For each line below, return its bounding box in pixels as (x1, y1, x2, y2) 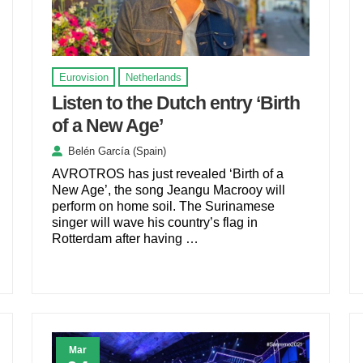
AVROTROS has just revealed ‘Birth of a (52, 166, 284, 181)
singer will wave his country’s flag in (52, 215, 258, 229)
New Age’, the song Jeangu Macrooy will (52, 182, 286, 197)
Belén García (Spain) (68, 144, 167, 157)
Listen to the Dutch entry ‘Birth (52, 92, 301, 113)
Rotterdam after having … (52, 231, 199, 246)
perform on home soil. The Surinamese (52, 199, 275, 213)
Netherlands (125, 70, 181, 83)
